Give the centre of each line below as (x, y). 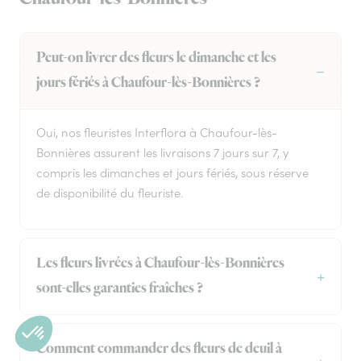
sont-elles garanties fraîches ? (120, 289)
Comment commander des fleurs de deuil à (159, 349)
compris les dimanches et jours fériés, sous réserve (172, 173)
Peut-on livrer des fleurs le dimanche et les (156, 58)
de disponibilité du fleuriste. (110, 193)
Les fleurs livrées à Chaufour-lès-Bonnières (160, 264)
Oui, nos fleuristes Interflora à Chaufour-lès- (157, 133)
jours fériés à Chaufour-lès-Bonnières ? (148, 83)
